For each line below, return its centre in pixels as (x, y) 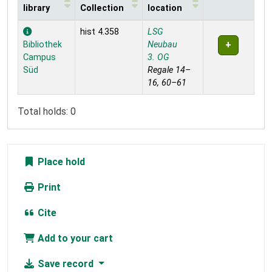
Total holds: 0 (47, 112)
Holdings (37, 27)
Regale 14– (169, 70)
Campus (39, 58)
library (36, 8)
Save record (66, 264)
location (165, 8)
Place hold (60, 162)
